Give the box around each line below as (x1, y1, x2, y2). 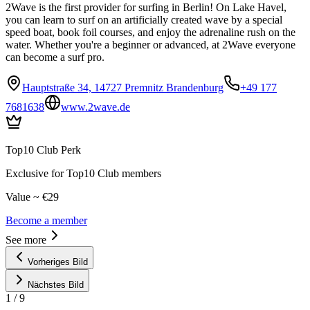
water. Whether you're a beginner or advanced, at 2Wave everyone (6, 39, 295, 51)
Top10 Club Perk (6, 144, 81, 156)
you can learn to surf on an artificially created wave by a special (6, 14, 282, 26)
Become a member (6, 215, 87, 227)
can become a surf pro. (6, 51, 104, 64)
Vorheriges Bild (28, 257, 88, 268)
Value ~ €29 (6, 191, 59, 203)
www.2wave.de (61, 101, 130, 113)
